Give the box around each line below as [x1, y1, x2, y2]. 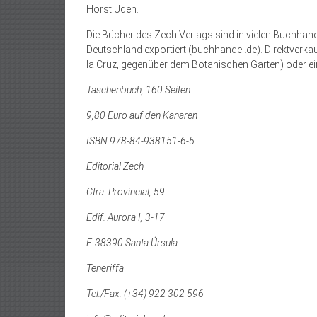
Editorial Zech [86, 161, 144, 172]
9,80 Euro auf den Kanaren [86, 110, 197, 121]
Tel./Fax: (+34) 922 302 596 [86, 288, 204, 299]
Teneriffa [86, 263, 124, 274]
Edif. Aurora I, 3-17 [86, 212, 165, 223]
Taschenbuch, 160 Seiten [86, 84, 190, 96]
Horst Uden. [86, 4, 139, 15]
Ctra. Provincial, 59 [86, 186, 165, 197]
